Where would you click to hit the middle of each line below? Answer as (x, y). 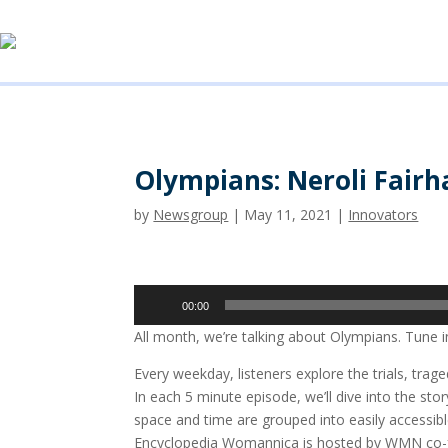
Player (153, 319)
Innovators (383, 214)
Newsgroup (191, 214)
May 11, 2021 (288, 214)
